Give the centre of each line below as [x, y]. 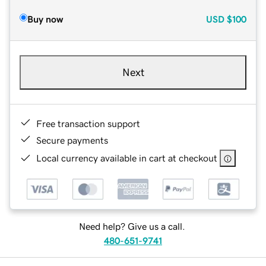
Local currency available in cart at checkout [127, 158]
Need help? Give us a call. [132, 227]
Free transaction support [88, 123]
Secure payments [72, 140]
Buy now [45, 19]
